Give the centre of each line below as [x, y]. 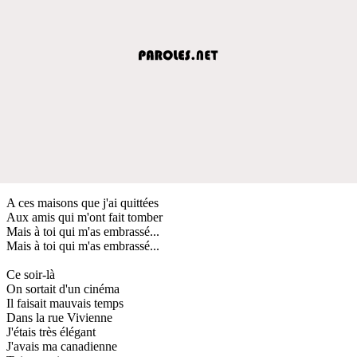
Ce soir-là [31, 274]
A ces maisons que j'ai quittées [82, 202]
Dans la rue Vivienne [59, 317]
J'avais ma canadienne [62, 346]
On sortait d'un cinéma [63, 288]
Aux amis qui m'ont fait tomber [84, 217]
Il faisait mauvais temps [65, 303]
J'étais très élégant [51, 331]
